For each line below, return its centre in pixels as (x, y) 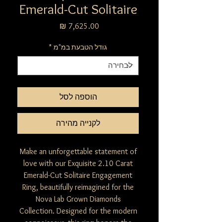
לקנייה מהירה (78, 123)
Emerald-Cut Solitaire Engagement (78, 175)
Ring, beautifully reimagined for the (78, 187)
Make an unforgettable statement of (78, 152)
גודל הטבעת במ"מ (80, 47)
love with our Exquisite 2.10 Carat (78, 164)
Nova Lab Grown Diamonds (78, 199)
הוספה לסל (78, 97)
